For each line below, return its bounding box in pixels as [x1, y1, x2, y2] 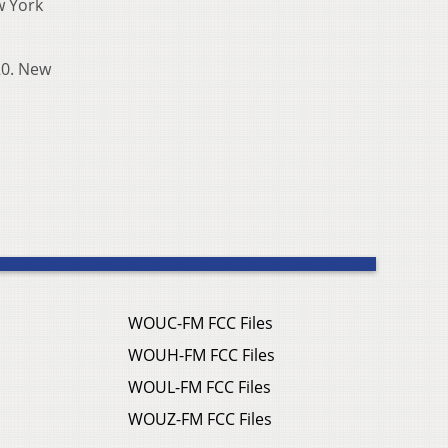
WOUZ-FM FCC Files [128, 407, 272, 430]
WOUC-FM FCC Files [128, 311, 273, 334]
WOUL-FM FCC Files [128, 375, 271, 398]
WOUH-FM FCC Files [128, 343, 275, 366]
